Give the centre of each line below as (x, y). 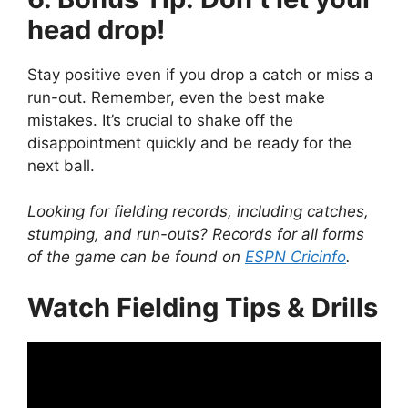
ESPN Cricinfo (296, 257)
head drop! (96, 29)
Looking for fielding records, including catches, (198, 212)
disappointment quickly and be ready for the (189, 143)
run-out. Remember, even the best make (176, 97)
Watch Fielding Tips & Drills (203, 307)
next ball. (61, 165)
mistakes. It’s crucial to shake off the (160, 120)
